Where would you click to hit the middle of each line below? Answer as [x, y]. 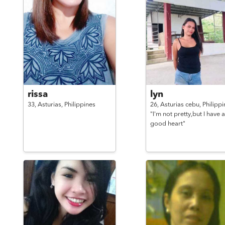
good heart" [167, 124]
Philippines [80, 105]
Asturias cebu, [181, 105]
